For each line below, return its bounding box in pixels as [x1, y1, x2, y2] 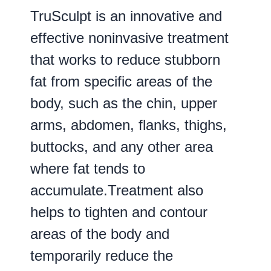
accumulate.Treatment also [30, 182, 203, 199]
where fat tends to [30, 160, 145, 177]
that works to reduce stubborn [30, 51, 220, 68]
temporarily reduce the [30, 247, 173, 264]
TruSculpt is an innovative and [30, 8, 222, 25]
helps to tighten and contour [30, 204, 207, 221]
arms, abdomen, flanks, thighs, [30, 117, 227, 134]
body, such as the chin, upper [30, 95, 217, 112]
